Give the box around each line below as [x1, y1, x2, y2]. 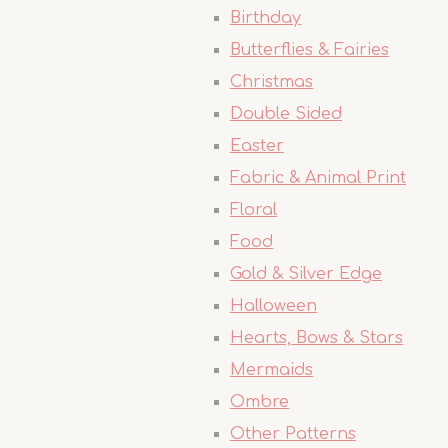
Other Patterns [230, 425, 356, 443]
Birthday [230, 9, 301, 27]
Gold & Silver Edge [230, 265, 382, 283]
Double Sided [230, 105, 342, 123]
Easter [230, 137, 284, 155]
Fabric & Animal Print [230, 169, 406, 187]
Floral [230, 201, 277, 219]
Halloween [230, 297, 317, 315]
